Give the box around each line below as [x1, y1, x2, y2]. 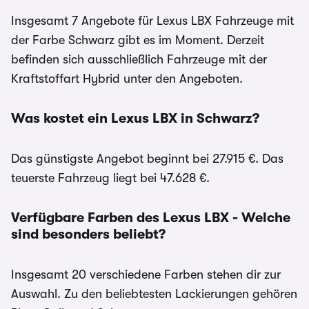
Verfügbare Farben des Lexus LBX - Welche [11, 210, 290, 226]
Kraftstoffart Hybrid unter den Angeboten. [11, 72, 243, 86]
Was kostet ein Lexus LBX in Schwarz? [11, 110, 259, 126]
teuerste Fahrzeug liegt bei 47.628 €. [11, 171, 210, 185]
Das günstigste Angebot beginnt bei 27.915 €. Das [11, 152, 283, 166]
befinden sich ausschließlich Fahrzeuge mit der [11, 52, 267, 66]
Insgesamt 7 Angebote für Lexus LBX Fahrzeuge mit [11, 14, 294, 28]
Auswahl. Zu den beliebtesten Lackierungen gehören [11, 287, 297, 301]
